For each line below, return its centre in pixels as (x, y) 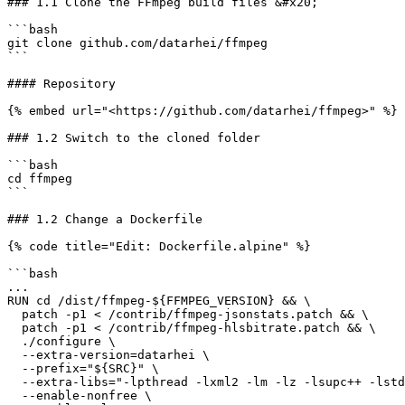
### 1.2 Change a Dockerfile (105, 219)
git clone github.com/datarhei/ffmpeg (137, 43)
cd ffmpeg (40, 179)
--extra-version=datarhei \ (14, 355)
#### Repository (61, 84)
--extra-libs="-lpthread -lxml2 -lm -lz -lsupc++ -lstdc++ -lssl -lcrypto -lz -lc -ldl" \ (14, 382)
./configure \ (14, 341)
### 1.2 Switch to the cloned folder (134, 138)
